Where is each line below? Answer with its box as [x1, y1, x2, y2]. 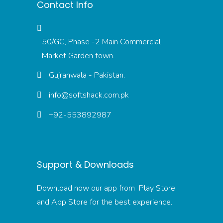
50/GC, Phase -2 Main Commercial [42, 36, 161, 47]
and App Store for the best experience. [37, 196, 172, 208]
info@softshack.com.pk [49, 90, 129, 101]
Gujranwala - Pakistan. [49, 70, 125, 81]
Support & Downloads [37, 158, 134, 171]
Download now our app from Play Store [37, 182, 175, 194]
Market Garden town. [42, 50, 114, 61]
